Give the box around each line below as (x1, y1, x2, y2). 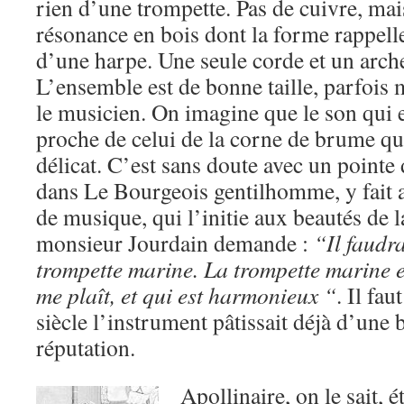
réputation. (36, 332, 135, 363)
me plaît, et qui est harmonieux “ (36, 280, 336, 310)
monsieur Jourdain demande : (36, 227, 314, 258)
